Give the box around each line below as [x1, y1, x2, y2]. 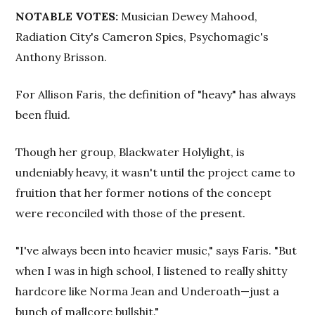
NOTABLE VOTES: [15, 9, 119, 24]
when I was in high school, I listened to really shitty [15, 264, 288, 278]
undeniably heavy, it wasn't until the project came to [15, 165, 296, 180]
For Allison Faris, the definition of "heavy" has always [15, 87, 297, 102]
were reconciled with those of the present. [15, 206, 246, 221]
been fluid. [15, 108, 71, 122]
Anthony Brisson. [15, 50, 108, 65]
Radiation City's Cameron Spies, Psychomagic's [15, 30, 269, 44]
